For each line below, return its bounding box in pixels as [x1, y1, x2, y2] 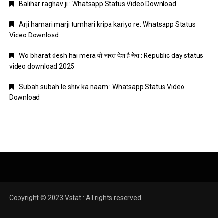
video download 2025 [9, 62, 75, 70]
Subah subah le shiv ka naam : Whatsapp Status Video [19, 82, 185, 91]
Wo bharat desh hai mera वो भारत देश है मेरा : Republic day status [19, 51, 204, 59]
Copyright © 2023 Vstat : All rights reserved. [9, 193, 143, 201]
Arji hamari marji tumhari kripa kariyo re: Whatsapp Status [19, 20, 196, 28]
